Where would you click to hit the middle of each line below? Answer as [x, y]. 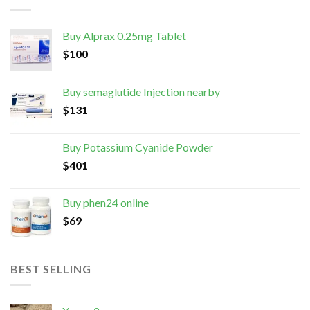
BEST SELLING [51, 268]
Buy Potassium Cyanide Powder [138, 147]
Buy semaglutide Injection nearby [141, 91]
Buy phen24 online [106, 202]
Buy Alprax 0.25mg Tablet [124, 35]
